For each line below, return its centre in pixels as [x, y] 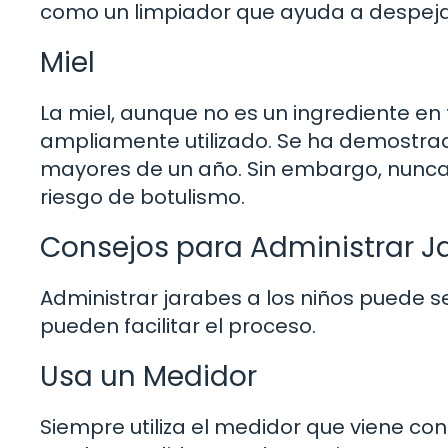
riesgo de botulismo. [142, 196]
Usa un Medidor [148, 376]
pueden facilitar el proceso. [178, 325]
